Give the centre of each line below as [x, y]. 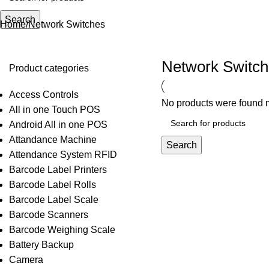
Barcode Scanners [49, 215]
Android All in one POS [58, 125]
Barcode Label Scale [54, 200]
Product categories [49, 68]
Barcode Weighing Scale [62, 230]
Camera [26, 260]
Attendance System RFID [63, 155]
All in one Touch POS [55, 110]
